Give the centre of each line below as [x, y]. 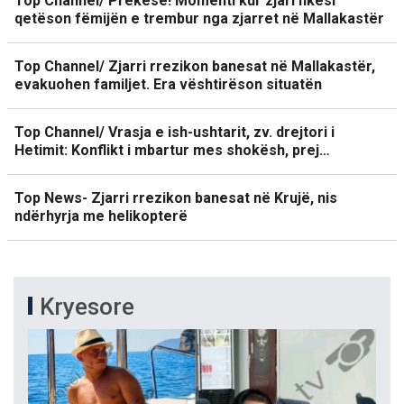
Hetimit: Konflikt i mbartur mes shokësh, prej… [172, 151]
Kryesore [87, 307]
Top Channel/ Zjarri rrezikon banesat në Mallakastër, [195, 67]
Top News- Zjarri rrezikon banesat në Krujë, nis [176, 198]
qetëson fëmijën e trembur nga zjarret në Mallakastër [199, 19]
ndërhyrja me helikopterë [101, 216]
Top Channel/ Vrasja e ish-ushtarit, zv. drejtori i [174, 133]
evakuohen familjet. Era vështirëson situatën [168, 85]
